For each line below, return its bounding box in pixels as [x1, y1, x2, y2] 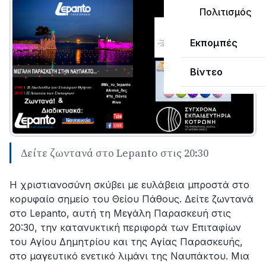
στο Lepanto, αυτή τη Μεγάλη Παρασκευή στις [9, 207, 231, 219]
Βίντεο [190, 66, 223, 78]
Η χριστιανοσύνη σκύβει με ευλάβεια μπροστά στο [9, 178, 249, 191]
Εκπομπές [190, 37, 237, 49]
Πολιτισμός [199, 6, 252, 18]
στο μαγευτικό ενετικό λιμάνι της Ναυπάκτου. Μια [9, 249, 249, 262]
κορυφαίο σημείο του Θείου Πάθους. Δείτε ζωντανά [9, 192, 254, 205]
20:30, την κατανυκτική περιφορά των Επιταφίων [9, 221, 241, 233]
